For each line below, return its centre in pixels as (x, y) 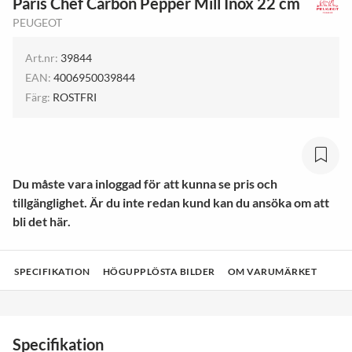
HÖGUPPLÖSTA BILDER (159, 271)
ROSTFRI (75, 97)
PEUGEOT (37, 22)
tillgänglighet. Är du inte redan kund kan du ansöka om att (171, 202)
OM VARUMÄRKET (272, 271)
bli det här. (42, 221)
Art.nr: (42, 58)
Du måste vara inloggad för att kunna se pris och (145, 183)
